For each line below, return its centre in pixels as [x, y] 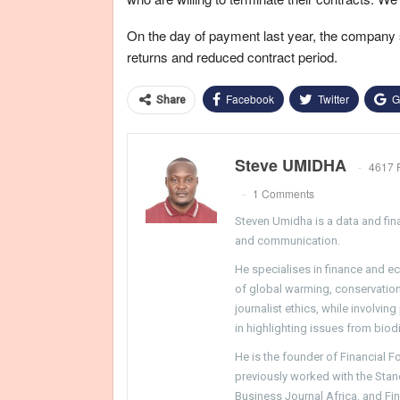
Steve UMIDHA [291, 165]
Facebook [250, 98]
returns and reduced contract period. [232, 56]
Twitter [333, 98]
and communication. [287, 240]
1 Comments [283, 193]
